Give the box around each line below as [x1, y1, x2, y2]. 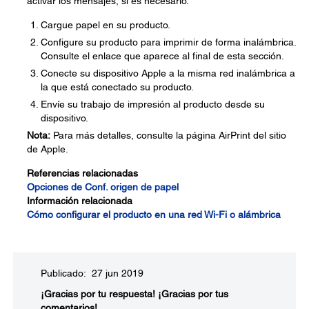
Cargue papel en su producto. [41, 19, 170, 30]
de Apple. [27, 143, 68, 154]
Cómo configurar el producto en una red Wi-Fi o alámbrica [27, 209, 281, 220]
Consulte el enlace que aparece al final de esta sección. [41, 50, 284, 61]
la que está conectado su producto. [41, 81, 194, 92]
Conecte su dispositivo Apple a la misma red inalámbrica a [41, 68, 295, 79]
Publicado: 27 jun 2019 [41, 268, 143, 279]
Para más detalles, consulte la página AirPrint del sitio [50, 130, 286, 141]
